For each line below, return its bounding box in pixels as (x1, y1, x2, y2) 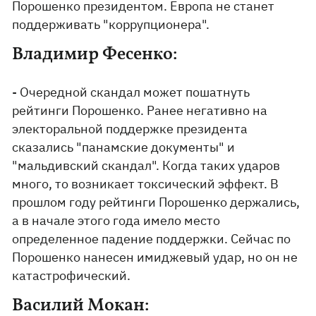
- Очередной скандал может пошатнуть (12, 84, 250, 100)
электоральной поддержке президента (12, 121, 248, 137)
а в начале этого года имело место (12, 212, 221, 229)
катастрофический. (12, 267, 131, 284)
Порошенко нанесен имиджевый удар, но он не (12, 249, 298, 265)
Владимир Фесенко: (12, 46, 178, 63)
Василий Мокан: (12, 297, 150, 315)
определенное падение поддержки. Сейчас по (12, 231, 291, 247)
